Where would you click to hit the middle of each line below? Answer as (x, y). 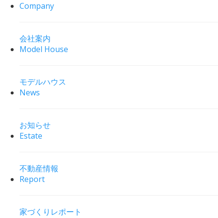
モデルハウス (43, 82)
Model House (44, 49)
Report (32, 179)
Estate (31, 136)
